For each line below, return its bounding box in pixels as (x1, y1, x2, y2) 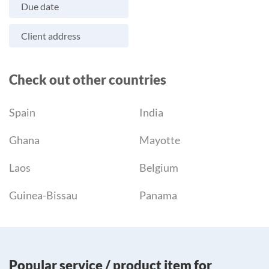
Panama (139, 189, 178, 202)
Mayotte (139, 133, 181, 147)
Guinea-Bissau (9, 189, 77, 202)
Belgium (139, 161, 179, 175)
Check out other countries (9, 71, 166, 88)
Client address (21, 30, 80, 42)
